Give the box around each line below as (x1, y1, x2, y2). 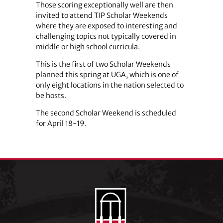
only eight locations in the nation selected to (35, 81, 184, 90)
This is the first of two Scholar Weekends (35, 60, 171, 69)
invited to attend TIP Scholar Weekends (35, 11, 168, 20)
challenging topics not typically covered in (35, 32, 176, 41)
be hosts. (35, 91, 66, 101)
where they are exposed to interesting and (35, 21, 177, 31)
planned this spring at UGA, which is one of (35, 70, 179, 80)
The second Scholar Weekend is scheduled (35, 109, 176, 118)
